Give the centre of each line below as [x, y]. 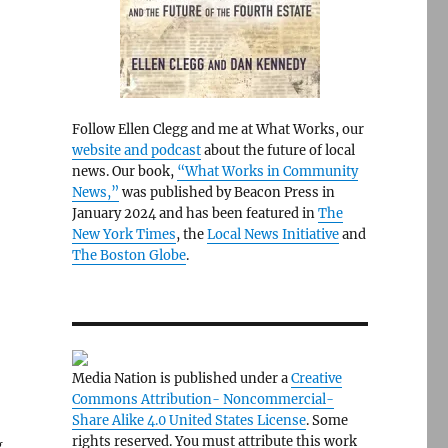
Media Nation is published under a [181, 378]
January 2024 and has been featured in [194, 213]
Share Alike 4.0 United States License [188, 420]
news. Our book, [124, 171]
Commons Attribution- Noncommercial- [202, 399]
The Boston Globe [128, 255]
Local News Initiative [272, 234]
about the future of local [277, 150]
